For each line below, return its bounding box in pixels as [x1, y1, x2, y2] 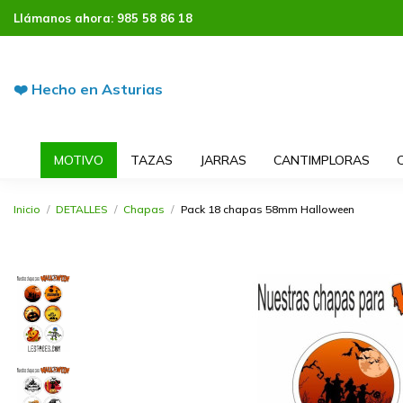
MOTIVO [53, 151, 103, 168]
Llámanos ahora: [13, 11, 117, 25]
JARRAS [199, 151, 246, 168]
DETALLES [56, 201, 109, 216]
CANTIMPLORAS [273, 151, 370, 168]
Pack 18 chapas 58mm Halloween [180, 201, 354, 216]
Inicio [13, 201, 40, 216]
